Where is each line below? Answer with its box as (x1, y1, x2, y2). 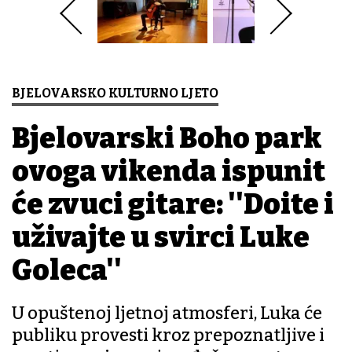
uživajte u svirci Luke (12, 220, 310, 255)
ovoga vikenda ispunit (12, 154, 325, 189)
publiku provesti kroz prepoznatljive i (12, 324, 324, 346)
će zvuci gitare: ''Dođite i (12, 187, 334, 222)
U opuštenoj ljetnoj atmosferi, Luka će (12, 302, 322, 324)
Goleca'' (12, 253, 122, 288)
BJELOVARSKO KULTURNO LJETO (12, 86, 218, 101)
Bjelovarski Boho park (12, 121, 322, 156)
